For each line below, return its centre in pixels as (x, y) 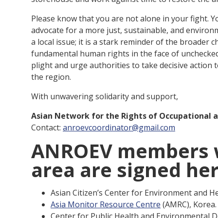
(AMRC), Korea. (189, 204)
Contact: (47, 127)
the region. (51, 77)
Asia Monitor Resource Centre (106, 204)
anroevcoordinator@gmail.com (119, 127)
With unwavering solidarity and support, (105, 96)
